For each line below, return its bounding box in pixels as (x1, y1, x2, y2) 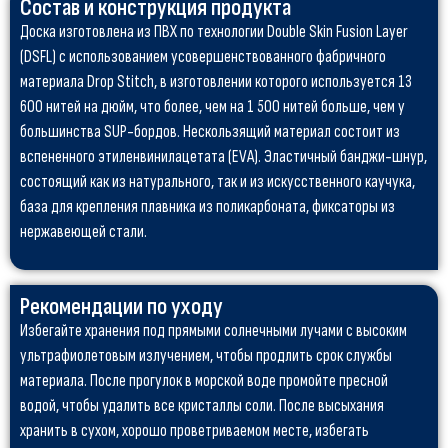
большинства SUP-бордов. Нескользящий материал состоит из (20, 122, 400, 143)
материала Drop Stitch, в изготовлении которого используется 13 (20, 72, 412, 93)
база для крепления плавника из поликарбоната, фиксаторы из (20, 197, 395, 218)
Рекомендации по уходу (20, 292, 223, 322)
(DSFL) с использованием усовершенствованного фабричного (20, 47, 386, 68)
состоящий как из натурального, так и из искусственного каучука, (20, 172, 415, 193)
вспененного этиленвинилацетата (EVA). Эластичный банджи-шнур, (20, 147, 427, 168)
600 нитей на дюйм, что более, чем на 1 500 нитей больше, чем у (20, 97, 405, 118)
